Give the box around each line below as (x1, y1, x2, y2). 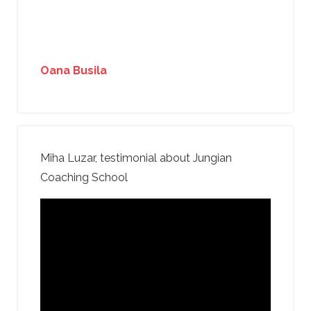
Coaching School (40, 170, 128, 184)
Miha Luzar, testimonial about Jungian (40, 151, 232, 165)
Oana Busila (40, 63, 107, 77)
